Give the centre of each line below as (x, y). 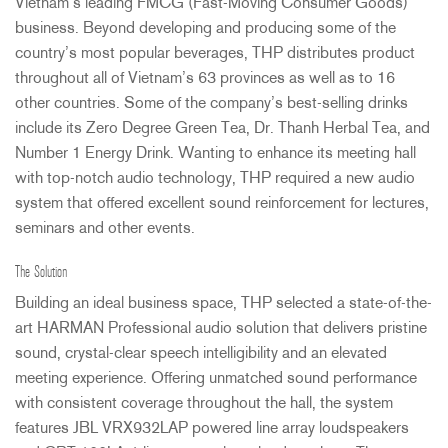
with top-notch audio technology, (127, 178)
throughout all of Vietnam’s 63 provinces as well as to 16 (205, 78)
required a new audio (343, 178)
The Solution (41, 272)
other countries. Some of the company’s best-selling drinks (211, 103)
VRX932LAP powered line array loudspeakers (253, 428)
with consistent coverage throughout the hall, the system (204, 403)
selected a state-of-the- (352, 303)
